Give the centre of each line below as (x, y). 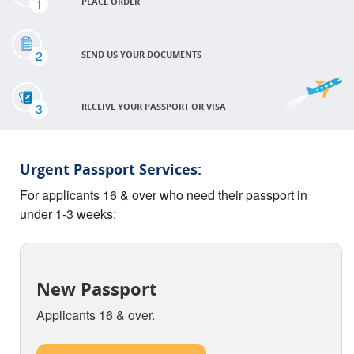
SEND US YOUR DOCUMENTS (141, 54)
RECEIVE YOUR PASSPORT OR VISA (154, 106)
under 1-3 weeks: (68, 213)
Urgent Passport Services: (111, 169)
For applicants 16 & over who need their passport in (164, 194)
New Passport (97, 289)
